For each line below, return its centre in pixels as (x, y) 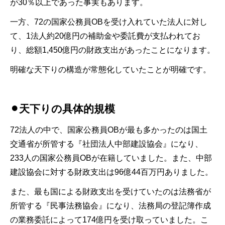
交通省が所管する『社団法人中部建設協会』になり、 (106, 144)
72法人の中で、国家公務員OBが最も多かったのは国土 (109, 130)
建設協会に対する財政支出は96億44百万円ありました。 (111, 172)
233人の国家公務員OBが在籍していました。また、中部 (111, 158)
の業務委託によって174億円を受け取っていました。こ (109, 219)
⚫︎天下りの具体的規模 (63, 108)
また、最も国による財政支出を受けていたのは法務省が (110, 191)
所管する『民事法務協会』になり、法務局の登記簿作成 (110, 205)
